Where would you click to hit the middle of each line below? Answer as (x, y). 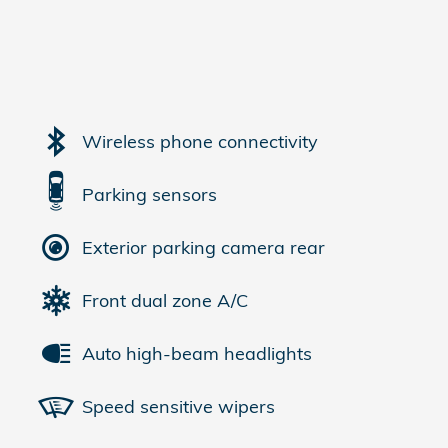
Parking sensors (149, 194)
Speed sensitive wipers (178, 406)
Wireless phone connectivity (200, 141)
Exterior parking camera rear (203, 247)
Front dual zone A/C (165, 300)
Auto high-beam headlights (197, 353)
